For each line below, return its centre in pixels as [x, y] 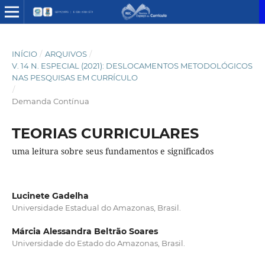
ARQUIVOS [66, 54]
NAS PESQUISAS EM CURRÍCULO [75, 77]
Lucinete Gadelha [50, 195]
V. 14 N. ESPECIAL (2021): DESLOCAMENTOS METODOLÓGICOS [132, 65]
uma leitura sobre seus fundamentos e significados [112, 151]
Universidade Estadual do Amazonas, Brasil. [96, 207]
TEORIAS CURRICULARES [105, 133]
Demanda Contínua [50, 101]
